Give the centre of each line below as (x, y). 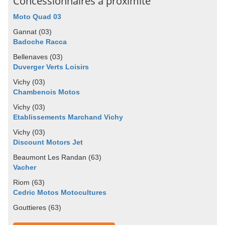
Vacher (25, 167)
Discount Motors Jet (48, 142)
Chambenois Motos (46, 92)
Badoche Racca (40, 42)
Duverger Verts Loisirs (51, 67)
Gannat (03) (32, 32)
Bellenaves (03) (38, 57)
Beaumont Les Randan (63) (57, 157)
